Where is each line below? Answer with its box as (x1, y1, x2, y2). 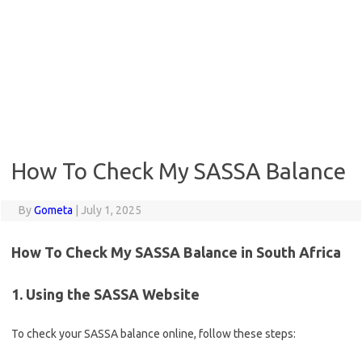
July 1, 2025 (80, 204, 141, 217)
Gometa (33, 204, 73, 217)
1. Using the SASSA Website (11, 286, 200, 302)
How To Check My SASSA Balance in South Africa (11, 244, 341, 260)
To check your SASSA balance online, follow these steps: (11, 327, 296, 340)
